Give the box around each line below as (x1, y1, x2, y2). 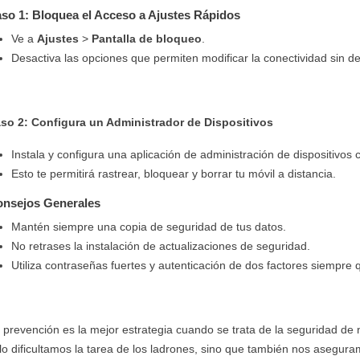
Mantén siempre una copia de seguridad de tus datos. (11, 219, 286, 233)
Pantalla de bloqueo (92, 31, 202, 45)
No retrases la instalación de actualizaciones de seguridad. (11, 239, 310, 252)
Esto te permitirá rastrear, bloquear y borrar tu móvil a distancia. (11, 166, 336, 180)
